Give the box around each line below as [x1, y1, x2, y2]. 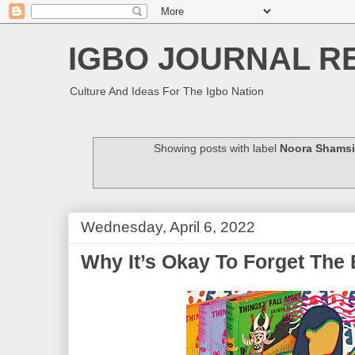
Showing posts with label [153, 142, 280, 155]
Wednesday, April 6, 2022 [81, 218, 255, 235]
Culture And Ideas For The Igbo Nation [70, 85, 264, 97]
